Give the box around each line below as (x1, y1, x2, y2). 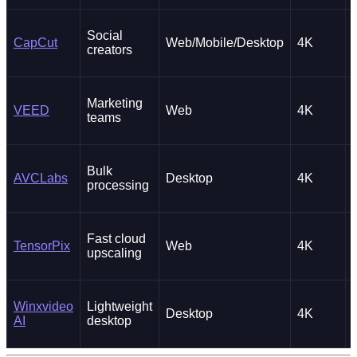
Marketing (87, 96, 143, 111)
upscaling (87, 246, 142, 261)
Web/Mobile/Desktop (166, 36, 284, 50)
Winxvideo (14, 300, 73, 314)
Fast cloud (87, 232, 146, 246)
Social (87, 29, 123, 43)
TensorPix (14, 239, 70, 253)
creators (87, 43, 132, 57)
